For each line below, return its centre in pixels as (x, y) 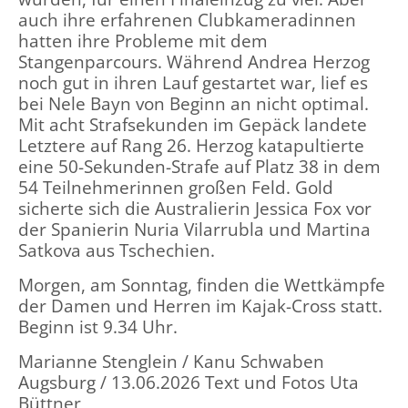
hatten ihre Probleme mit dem (143, 40)
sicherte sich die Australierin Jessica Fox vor (195, 208)
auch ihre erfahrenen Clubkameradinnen (187, 19)
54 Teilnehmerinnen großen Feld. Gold (176, 187)
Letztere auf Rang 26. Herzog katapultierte (191, 145)
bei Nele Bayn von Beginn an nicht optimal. (194, 103)
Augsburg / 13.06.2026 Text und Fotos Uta (189, 382)
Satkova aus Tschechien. (117, 250)
